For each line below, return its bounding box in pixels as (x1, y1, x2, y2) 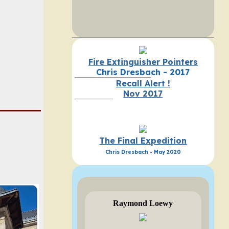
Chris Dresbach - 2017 (96, 67, 190, 78)
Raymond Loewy (113, 198, 173, 208)
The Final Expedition (99, 135, 187, 146)
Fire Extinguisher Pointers (88, 57, 198, 67)
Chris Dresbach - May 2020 (105, 149, 181, 156)
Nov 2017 (123, 88, 163, 99)
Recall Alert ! (116, 78, 170, 89)
